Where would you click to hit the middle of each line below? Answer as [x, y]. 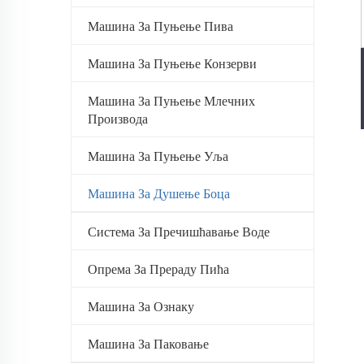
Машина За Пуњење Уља [158, 156]
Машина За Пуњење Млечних [171, 101]
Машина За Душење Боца [159, 194]
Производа [118, 119]
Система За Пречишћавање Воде [179, 232]
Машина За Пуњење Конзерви [172, 64]
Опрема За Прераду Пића [158, 269]
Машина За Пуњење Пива [160, 26]
